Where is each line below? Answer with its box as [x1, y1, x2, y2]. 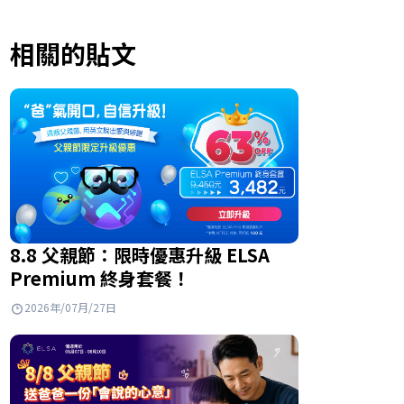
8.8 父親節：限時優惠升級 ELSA [10, 242, 270, 269]
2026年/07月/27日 [24, 299, 116, 316]
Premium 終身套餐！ [10, 265, 190, 292]
